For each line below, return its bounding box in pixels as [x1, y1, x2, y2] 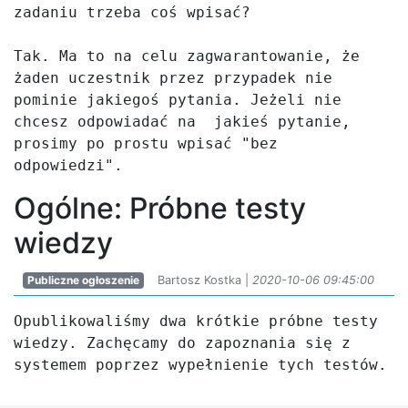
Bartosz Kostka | [157, 273, 252, 287]
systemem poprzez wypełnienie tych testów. [14, 356, 387, 373]
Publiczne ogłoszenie [26, 273, 139, 287]
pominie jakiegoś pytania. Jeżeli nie [14, 91, 342, 108]
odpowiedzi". [14, 157, 123, 174]
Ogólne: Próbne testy [14, 190, 306, 226]
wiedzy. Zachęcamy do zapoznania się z [14, 334, 351, 352]
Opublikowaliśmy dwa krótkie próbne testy [14, 312, 378, 330]
